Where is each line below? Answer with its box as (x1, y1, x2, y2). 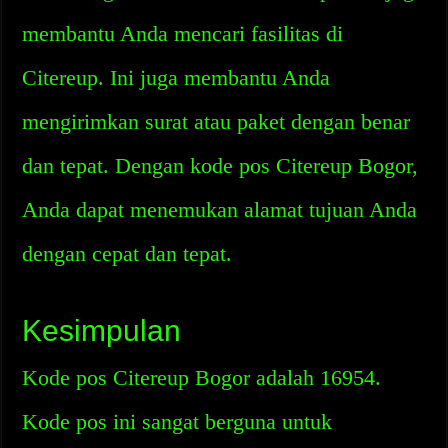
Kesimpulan (22, 314, 182, 347)
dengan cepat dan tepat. (22, 241, 233, 266)
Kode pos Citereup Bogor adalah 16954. (22, 365, 382, 390)
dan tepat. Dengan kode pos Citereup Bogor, (22, 153, 419, 178)
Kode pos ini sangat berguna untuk (22, 409, 333, 434)
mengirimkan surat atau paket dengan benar (22, 109, 411, 134)
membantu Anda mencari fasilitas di (22, 21, 344, 46)
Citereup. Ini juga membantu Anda (22, 65, 331, 90)
